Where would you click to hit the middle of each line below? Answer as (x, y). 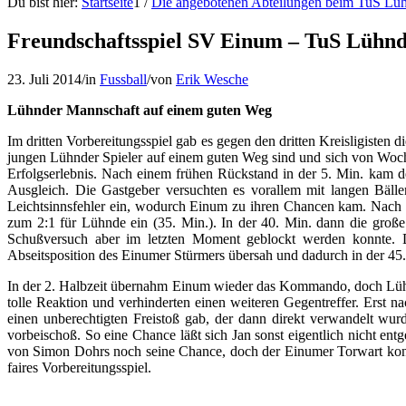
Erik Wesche (212, 79)
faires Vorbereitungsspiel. (81, 367)
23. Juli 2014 (44, 79)
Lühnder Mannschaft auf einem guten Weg (140, 110)
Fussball (123, 79)
